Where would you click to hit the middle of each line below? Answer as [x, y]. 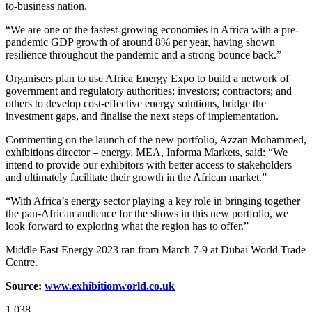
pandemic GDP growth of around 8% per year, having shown [140, 42]
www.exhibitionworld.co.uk [110, 286]
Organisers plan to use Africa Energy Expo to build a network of [147, 78]
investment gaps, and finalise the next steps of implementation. [142, 116]
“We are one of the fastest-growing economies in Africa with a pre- [152, 29]
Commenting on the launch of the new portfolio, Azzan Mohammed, [156, 139]
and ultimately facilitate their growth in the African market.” [136, 177]
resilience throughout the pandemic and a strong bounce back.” [143, 54]
